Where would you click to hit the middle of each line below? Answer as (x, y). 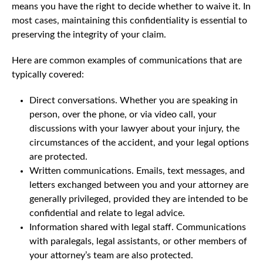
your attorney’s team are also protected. (111, 255)
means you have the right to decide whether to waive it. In (131, 6)
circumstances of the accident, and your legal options (139, 142)
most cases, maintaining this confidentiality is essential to (129, 20)
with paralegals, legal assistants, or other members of (138, 241)
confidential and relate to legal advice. (107, 213)
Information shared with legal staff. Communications (138, 227)
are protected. (58, 156)
